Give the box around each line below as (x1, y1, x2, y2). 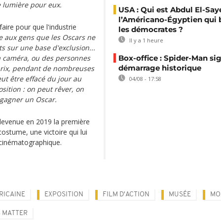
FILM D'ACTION (103, 191, 149, 198)
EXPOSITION (44, 191, 83, 198)
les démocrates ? (118, 25, 183, 34)
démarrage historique (118, 63, 201, 73)
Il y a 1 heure (128, 37, 163, 44)
